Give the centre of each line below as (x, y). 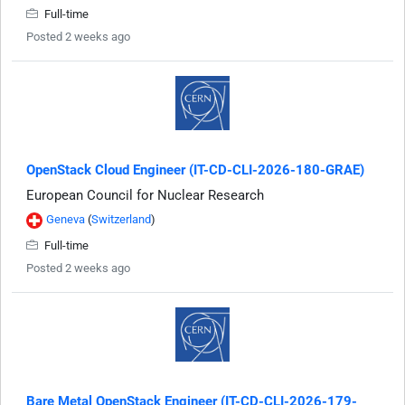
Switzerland (121, 220)
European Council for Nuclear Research (145, 196)
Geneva (66, 220)
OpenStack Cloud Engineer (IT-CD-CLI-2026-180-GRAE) (195, 170)
